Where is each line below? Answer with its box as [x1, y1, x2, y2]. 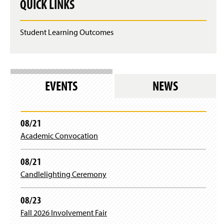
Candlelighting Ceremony [20, 168, 106, 179]
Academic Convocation [20, 130, 98, 140]
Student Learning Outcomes [20, 26, 113, 37]
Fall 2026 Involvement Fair [20, 207, 107, 217]
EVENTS [45, 77, 78, 94]
